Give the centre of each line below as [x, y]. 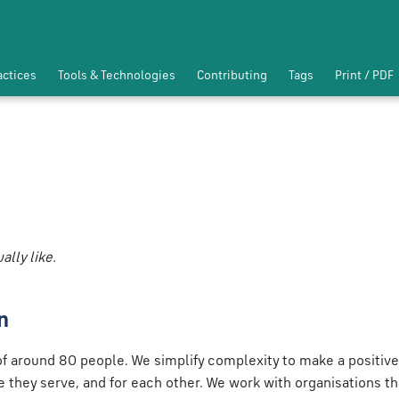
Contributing [232, 76]
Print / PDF [364, 76]
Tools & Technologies [117, 76]
